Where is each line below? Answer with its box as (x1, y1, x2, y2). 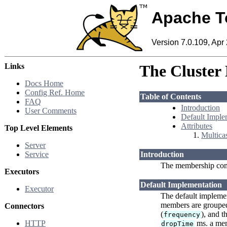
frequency (164, 211, 201, 219)
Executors (5, 167, 39, 176)
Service (25, 150, 49, 159)
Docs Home (25, 79, 63, 88)
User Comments (25, 106, 77, 115)
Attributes (181, 122, 212, 131)
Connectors (5, 202, 44, 210)
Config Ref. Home (25, 88, 85, 97)
